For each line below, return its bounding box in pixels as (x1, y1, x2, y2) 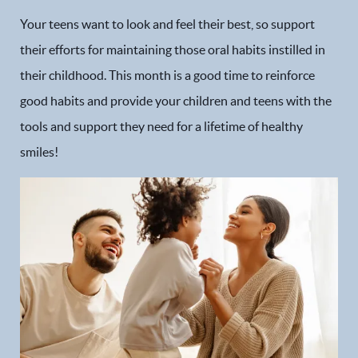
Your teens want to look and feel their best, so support (20, 17, 315, 31)
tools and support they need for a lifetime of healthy (20, 119, 303, 133)
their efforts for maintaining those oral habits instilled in (20, 42, 325, 57)
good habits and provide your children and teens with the (20, 93, 332, 108)
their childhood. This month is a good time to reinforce (20, 68, 315, 82)
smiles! (20, 145, 58, 159)
